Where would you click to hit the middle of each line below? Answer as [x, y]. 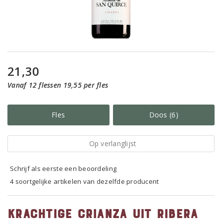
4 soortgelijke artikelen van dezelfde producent [84, 181]
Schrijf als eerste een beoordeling [63, 168]
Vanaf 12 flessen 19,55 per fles [58, 85]
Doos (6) [164, 115]
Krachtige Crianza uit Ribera [103, 213]
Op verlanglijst [113, 143]
